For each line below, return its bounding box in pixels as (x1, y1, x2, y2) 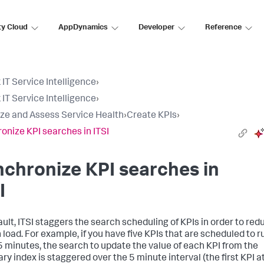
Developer (138, 24, 174, 32)
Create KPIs (127, 111, 177, 121)
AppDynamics (58, 24, 108, 32)
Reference (205, 24, 242, 32)
